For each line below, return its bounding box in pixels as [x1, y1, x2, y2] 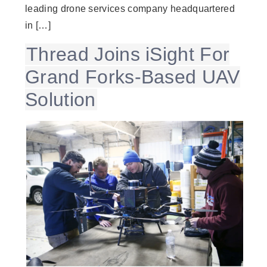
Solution [25, 88, 96, 110]
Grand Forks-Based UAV [25, 66, 240, 88]
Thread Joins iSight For [26, 43, 230, 65]
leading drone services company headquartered [25, 4, 235, 14]
